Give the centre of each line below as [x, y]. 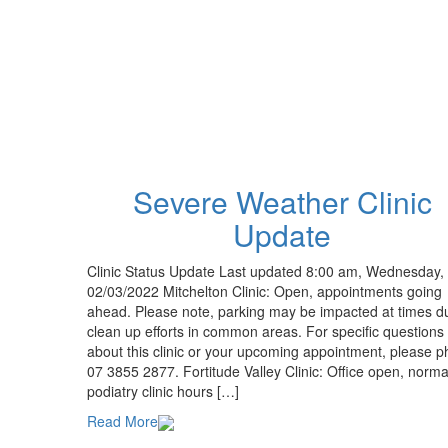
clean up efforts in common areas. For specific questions [265, 330]
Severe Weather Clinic [282, 201]
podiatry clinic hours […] [163, 390]
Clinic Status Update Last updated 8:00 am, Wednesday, [265, 270]
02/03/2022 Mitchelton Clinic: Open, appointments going [264, 290]
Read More [122, 420]
